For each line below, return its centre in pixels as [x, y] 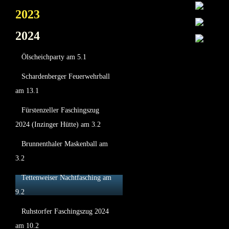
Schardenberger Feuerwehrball [66, 76]
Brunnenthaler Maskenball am [65, 144]
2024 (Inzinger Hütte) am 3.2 [58, 124]
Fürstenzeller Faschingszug [60, 110]
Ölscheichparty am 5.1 [54, 57]
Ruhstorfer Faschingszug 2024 [65, 211]
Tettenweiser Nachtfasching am [66, 178]
